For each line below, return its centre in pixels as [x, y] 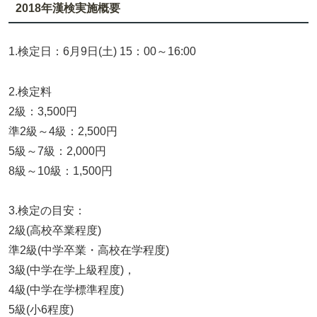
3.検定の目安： [47, 211]
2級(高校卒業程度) [55, 231]
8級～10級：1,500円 [60, 171]
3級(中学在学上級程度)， [72, 270]
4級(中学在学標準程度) [66, 290]
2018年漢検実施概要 [68, 8]
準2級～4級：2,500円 [63, 131]
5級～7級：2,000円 [57, 151]
